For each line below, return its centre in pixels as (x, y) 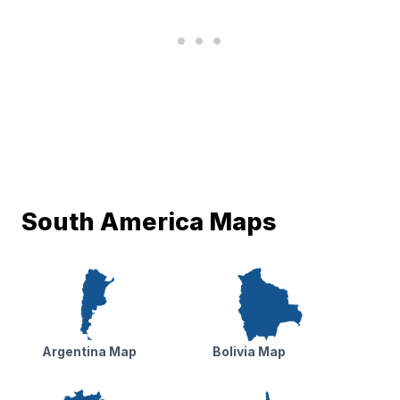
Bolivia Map (249, 351)
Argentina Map (89, 351)
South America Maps (149, 221)
